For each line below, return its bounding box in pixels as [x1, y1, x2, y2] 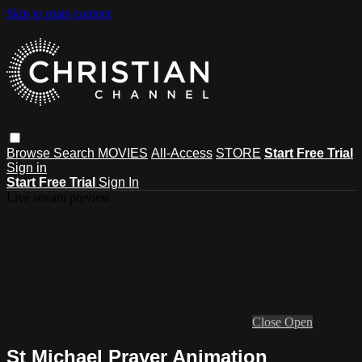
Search [53, 145, 98, 160]
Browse [6, 145, 53, 160]
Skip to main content [6, 6, 112, 20]
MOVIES [98, 145, 148, 160]
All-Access [151, 145, 213, 160]
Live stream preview [6, 190, 111, 204]
